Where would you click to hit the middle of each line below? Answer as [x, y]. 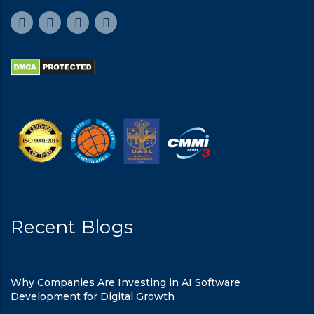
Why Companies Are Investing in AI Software [125, 282]
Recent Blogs [72, 227]
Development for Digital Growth [93, 296]
